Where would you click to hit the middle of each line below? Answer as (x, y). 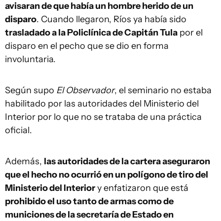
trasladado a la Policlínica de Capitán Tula (91, 33)
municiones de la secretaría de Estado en (89, 215)
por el (190, 33)
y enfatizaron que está (142, 188)
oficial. (18, 130)
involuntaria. (30, 59)
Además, (24, 161)
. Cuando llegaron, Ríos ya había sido (111, 19)
